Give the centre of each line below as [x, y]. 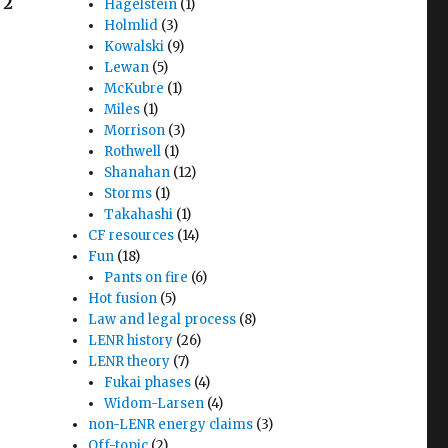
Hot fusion [123, 298]
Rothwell [133, 151]
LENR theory [129, 361]
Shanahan [137, 172]
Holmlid [131, 25]
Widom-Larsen [154, 403]
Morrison [135, 130]
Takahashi [139, 214]
